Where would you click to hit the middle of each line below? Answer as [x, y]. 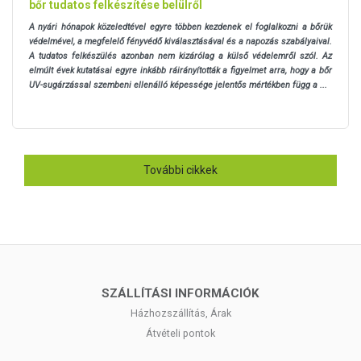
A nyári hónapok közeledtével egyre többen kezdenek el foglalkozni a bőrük [180, 27]
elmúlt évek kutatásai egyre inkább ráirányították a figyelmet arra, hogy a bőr [180, 70]
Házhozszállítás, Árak [180, 313]
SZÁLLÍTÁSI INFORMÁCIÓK [180, 293]
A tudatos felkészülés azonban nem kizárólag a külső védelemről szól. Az [180, 56]
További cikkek [180, 170]
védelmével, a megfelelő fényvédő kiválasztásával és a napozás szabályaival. [180, 41]
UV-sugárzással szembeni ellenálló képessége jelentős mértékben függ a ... [178, 85]
